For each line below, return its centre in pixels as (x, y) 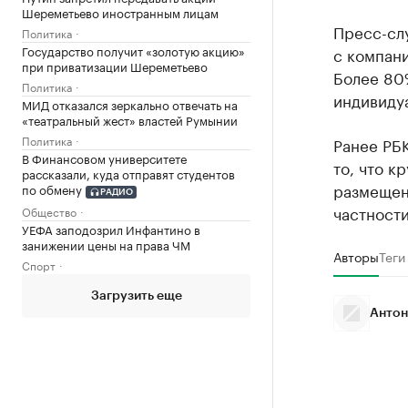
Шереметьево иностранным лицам (120, 12)
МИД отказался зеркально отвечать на (130, 104)
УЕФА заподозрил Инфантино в (111, 228)
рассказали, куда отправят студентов (128, 173)
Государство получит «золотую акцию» (133, 50)
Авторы (356, 256)
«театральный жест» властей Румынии (130, 119)
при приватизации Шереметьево (115, 66)
